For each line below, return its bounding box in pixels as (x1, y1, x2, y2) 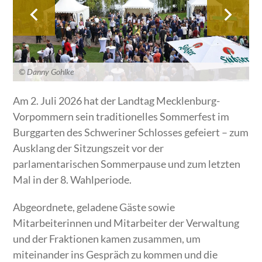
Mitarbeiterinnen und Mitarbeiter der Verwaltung (13, 216, 240, 229)
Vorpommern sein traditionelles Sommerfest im (13, 109, 230, 123)
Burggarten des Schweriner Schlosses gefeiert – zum (13, 125, 249, 139)
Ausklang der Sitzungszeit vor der (13, 141, 164, 154)
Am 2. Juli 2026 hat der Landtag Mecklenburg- (13, 94, 220, 107)
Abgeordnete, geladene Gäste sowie (13, 200, 175, 213)
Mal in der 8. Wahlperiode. (13, 173, 132, 186)
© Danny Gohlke (19, 66, 74, 77)
